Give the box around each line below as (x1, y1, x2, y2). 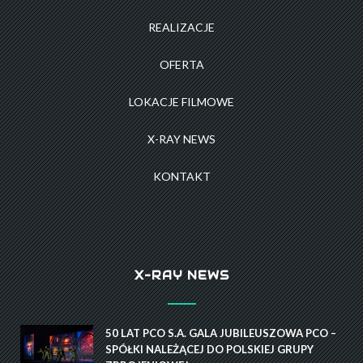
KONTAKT (152, 169, 211, 184)
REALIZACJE (148, 20, 215, 35)
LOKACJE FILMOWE (129, 95, 234, 109)
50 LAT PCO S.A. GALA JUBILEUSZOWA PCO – (105, 327, 336, 340)
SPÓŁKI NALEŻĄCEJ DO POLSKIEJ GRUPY (105, 343, 314, 357)
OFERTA (159, 58, 204, 72)
